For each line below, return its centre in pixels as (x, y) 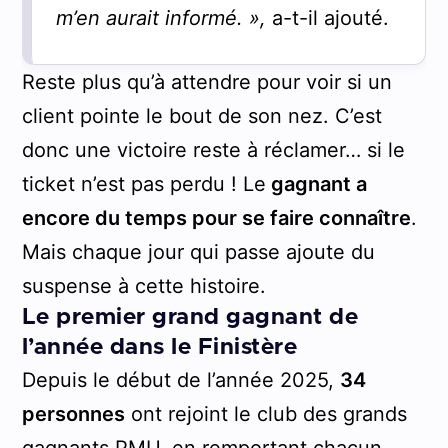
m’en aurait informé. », (163, 17)
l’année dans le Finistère (159, 347)
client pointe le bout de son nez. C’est (201, 115)
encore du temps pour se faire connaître (216, 217)
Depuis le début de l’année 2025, (180, 379)
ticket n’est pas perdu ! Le (143, 183)
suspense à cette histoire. (143, 285)
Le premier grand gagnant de (190, 317)
